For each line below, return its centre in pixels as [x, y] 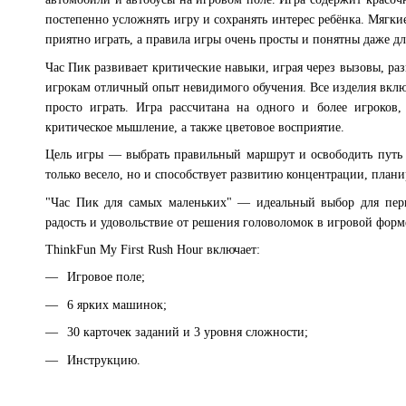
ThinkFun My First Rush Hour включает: [153, 249]
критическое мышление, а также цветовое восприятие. [195, 127]
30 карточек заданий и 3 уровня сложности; [188, 333]
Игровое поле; [106, 277]
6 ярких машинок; [117, 304]
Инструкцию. [104, 360]
